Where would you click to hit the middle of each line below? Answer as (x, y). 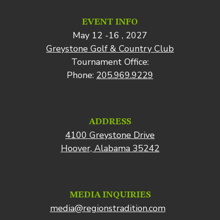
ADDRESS (110, 122)
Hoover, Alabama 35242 (110, 148)
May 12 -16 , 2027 (110, 35)
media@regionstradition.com (108, 208)
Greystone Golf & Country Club (110, 49)
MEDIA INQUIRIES (110, 195)
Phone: (82, 75)
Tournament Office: (110, 62)
